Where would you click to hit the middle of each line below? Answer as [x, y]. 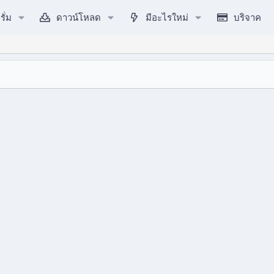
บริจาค [247, 17]
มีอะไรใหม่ [167, 17]
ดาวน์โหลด [79, 17]
